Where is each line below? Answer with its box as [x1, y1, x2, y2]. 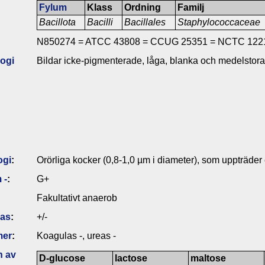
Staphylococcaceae [177, 17, 263, 27]
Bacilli [87, 17, 114, 27]
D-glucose [39, 253, 86, 263]
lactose [115, 253, 148, 263]
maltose [190, 253, 227, 263]
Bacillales [124, 17, 166, 27]
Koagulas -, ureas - [37, 230, 116, 241]
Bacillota [39, 17, 76, 27]
